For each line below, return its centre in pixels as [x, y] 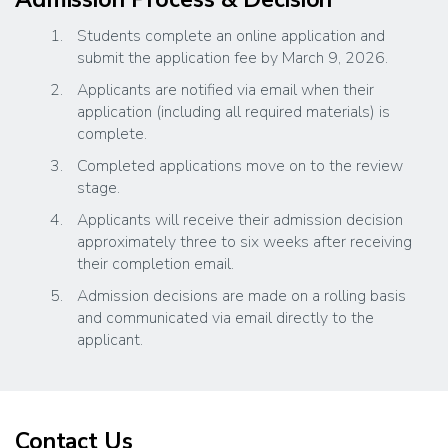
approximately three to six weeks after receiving [244, 241]
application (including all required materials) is [233, 111]
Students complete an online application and [231, 35]
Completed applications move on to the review [240, 165]
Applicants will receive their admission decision [240, 219]
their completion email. [155, 263]
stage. [98, 187]
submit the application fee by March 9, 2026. [232, 57]
